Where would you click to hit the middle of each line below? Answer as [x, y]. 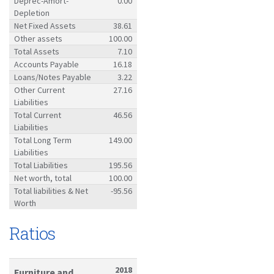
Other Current [39, 90]
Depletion [32, 13]
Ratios [32, 233]
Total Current [38, 115]
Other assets [38, 38]
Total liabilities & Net [51, 191]
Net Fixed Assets [45, 25]
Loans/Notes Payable [53, 77]
